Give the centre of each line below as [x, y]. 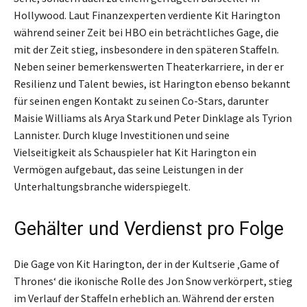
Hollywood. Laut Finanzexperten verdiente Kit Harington [147, 15]
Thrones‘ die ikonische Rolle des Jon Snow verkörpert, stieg [153, 281]
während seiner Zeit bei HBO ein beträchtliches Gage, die [146, 32]
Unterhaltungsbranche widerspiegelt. [102, 186]
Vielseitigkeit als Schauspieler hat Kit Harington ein [135, 152]
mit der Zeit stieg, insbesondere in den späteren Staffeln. [146, 49]
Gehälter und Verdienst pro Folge [149, 229]
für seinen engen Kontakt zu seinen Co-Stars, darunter [141, 100]
